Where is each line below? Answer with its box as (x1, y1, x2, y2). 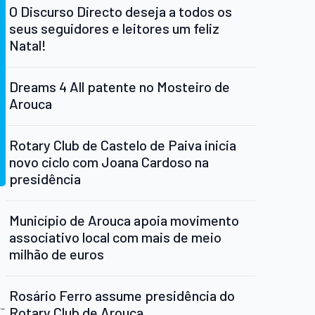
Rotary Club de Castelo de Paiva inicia (9, 136, 236, 154)
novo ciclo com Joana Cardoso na (9, 153, 209, 171)
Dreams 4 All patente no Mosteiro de (9, 78, 230, 96)
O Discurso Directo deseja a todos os (9, 3, 232, 20)
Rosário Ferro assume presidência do (9, 287, 235, 304)
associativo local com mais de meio (9, 229, 221, 246)
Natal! (9, 37, 46, 54)
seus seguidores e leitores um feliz (9, 20, 219, 37)
